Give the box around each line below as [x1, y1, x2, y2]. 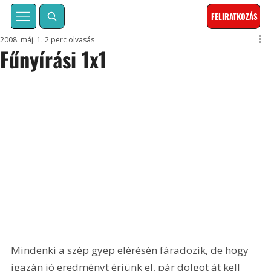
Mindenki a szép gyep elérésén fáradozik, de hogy [11, 243, 252, 257]
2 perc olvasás [45, 34, 95, 45]
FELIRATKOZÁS [211, 10, 258, 23]
